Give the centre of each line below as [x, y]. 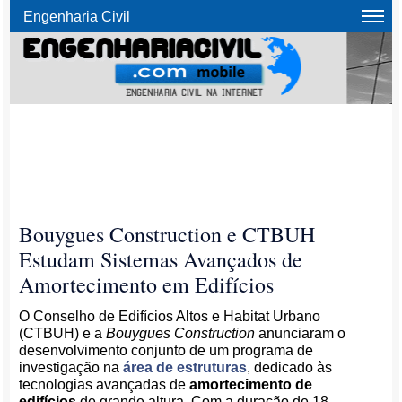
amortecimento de [251, 385]
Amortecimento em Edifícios [147, 284]
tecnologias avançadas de [105, 385]
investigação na [71, 367]
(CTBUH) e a [63, 333]
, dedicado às [290, 367]
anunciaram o [301, 333]
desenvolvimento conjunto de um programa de [166, 350]
